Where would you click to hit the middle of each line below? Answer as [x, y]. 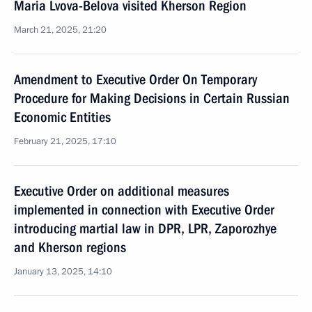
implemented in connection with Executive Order [144, 210]
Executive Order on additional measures [122, 191]
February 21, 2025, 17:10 [65, 141]
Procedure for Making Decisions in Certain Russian [152, 98]
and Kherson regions [70, 247]
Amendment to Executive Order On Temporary [135, 79]
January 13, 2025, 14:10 [63, 272]
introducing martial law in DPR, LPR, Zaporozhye [145, 228]
